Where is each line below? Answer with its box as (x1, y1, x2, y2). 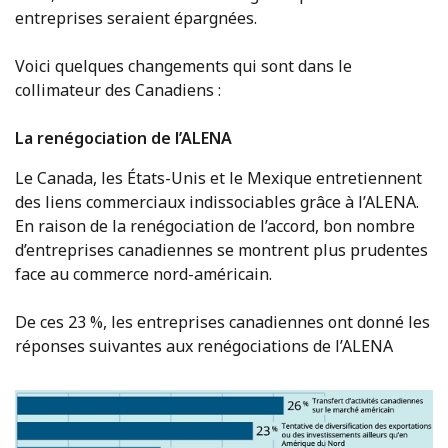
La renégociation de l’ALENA (15, 127, 232, 150)
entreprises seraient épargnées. (15, 7, 257, 30)
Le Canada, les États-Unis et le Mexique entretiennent (15, 167, 422, 190)
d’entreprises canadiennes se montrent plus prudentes (15, 239, 428, 262)
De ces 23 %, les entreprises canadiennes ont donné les (15, 311, 430, 334)
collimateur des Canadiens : (15, 79, 221, 102)
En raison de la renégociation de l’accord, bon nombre (15, 215, 415, 238)
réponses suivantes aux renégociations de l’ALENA (15, 335, 393, 358)
